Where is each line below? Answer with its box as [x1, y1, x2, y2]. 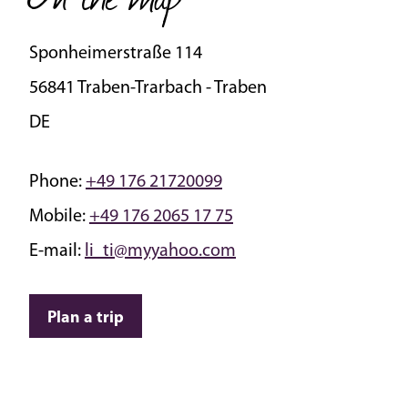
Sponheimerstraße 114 [29, 45, 202, 63]
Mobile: [29, 208, 89, 226]
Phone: [29, 173, 86, 191]
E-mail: [29, 242, 85, 260]
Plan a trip [47, 309, 124, 327]
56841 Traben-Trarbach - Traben [29, 79, 267, 97]
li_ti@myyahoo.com [85, 242, 236, 260]
